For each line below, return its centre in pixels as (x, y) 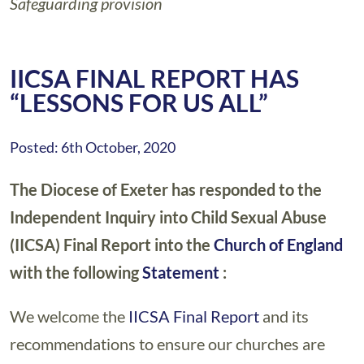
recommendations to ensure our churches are (167, 344)
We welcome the (69, 316)
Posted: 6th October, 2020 (93, 147)
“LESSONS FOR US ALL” (139, 102)
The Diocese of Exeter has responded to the (166, 189)
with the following (76, 272)
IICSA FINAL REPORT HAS (154, 78)
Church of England (278, 245)
